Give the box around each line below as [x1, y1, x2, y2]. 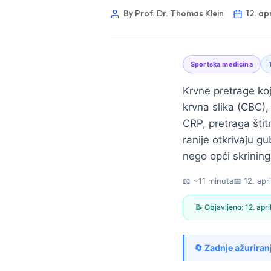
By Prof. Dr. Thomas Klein [123, 8, 224, 19]
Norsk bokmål [102, 238, 158, 249]
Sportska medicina [191, 60, 253, 68]
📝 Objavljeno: [195, 203, 245, 212]
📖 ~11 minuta [183, 176, 233, 186]
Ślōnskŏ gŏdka [102, 258, 162, 269]
